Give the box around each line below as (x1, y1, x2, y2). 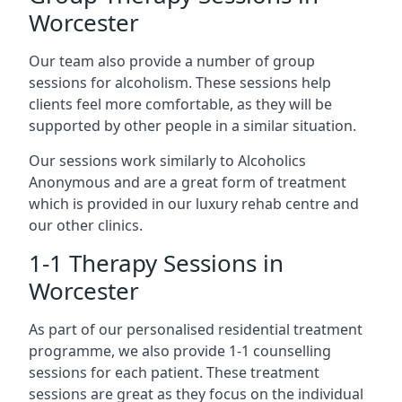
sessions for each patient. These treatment (29, 363, 319, 382)
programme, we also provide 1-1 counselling (29, 341, 331, 361)
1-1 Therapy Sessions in (29, 247, 284, 279)
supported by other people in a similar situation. (29, 116, 356, 135)
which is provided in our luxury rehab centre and (29, 194, 359, 214)
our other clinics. (29, 215, 143, 235)
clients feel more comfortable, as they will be (29, 94, 332, 114)
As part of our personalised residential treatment (29, 319, 363, 339)
